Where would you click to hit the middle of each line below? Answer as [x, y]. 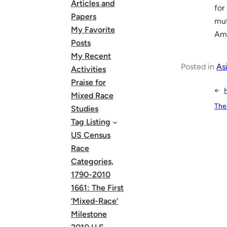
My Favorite [93, 30]
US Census [91, 135]
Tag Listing [91, 122]
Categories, [92, 161]
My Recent [91, 56]
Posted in [199, 66]
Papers [84, 16]
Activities [88, 69]
